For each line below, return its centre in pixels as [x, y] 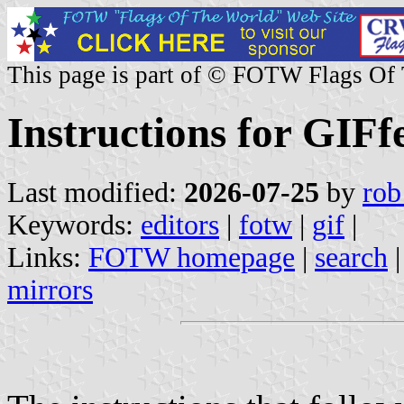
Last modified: [96, 192]
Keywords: [74, 225]
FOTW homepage [192, 257]
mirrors [50, 289]
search [351, 257]
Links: [48, 257]
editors [180, 225]
